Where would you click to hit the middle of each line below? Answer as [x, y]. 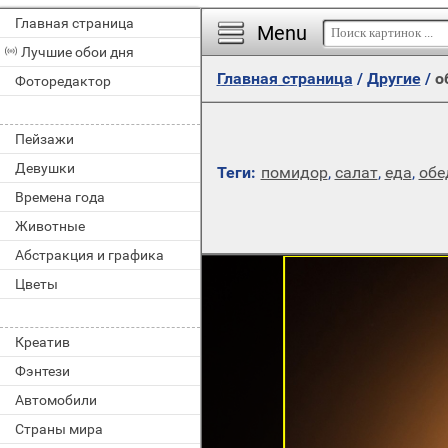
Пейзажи [44, 139]
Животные [50, 226]
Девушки [45, 168]
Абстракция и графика [89, 255]
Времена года [60, 197]
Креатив [42, 342]
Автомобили [56, 400]
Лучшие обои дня [77, 52]
